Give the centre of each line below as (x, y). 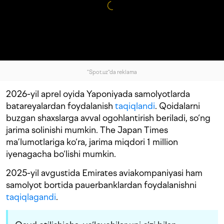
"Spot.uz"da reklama (112, 72)
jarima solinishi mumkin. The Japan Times (87, 130)
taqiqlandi (135, 106)
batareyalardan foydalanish (60, 106)
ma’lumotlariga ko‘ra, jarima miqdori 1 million (92, 142)
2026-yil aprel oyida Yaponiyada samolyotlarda (98, 94)
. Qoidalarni (177, 106)
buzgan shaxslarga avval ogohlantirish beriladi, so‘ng (108, 118)
